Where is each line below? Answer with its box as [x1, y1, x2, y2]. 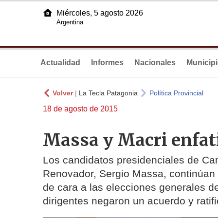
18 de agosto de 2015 [43, 105, 118, 113]
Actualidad [40, 58, 80, 67]
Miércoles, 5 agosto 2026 [56, 9, 143, 17]
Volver [53, 89, 73, 97]
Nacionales [134, 58, 176, 67]
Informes [91, 58, 124, 67]
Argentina [56, 18, 83, 26]
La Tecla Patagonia [79, 89, 138, 97]
